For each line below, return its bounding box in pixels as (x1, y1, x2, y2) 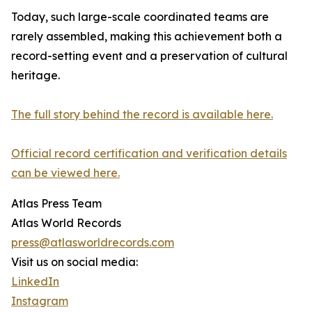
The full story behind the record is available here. (11, 107, 273, 122)
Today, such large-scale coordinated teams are (11, 10, 269, 24)
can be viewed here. (11, 166, 120, 180)
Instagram (11, 294, 68, 309)
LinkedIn (11, 274, 59, 289)
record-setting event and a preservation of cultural (11, 49, 288, 63)
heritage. (11, 68, 60, 83)
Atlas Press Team (11, 196, 102, 211)
